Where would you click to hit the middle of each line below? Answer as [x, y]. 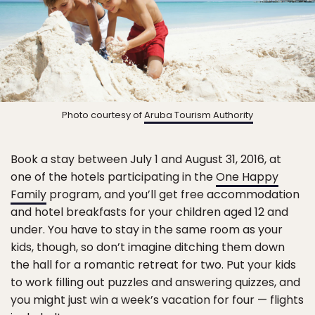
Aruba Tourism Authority [199, 115]
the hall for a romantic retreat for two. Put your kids [153, 265]
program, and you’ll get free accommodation [173, 195]
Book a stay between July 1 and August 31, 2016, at [146, 160]
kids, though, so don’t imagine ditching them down [148, 247]
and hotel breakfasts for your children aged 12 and [149, 212]
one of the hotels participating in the [113, 177]
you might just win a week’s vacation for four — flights [157, 300]
